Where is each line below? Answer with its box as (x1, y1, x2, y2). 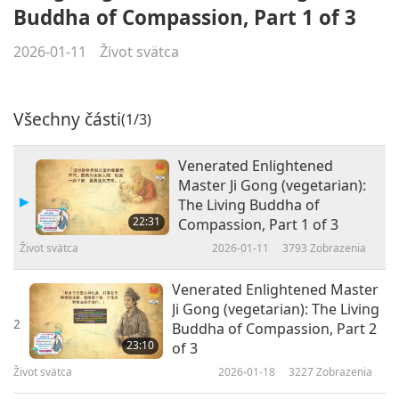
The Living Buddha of (178, 195, 320, 216)
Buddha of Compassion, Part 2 (172, 319, 377, 339)
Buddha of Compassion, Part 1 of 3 (13, 4, 356, 32)
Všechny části (13, 107, 121, 132)
